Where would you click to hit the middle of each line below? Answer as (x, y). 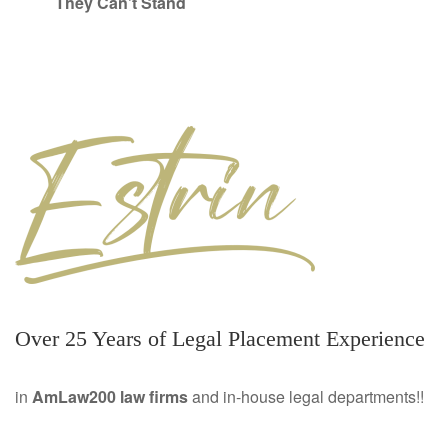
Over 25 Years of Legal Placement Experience (220, 339)
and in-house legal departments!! (306, 397)
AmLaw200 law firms (110, 397)
